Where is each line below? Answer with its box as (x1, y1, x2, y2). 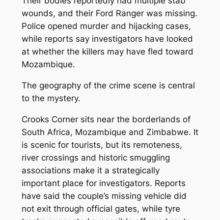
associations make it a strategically (21, 165, 160, 175)
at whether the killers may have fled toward (21, 47, 193, 57)
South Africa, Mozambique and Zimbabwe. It (21, 127, 198, 137)
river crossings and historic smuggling (21, 152, 170, 163)
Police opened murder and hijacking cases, (21, 21, 191, 31)
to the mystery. (21, 93, 81, 103)
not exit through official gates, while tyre (21, 203, 180, 214)
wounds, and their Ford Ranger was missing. (21, 8, 197, 19)
